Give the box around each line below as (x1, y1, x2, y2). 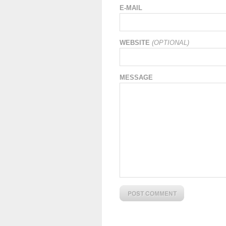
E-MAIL (120, 4, 142, 12)
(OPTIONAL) (152, 39, 189, 46)
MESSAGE (120, 74, 153, 81)
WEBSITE (120, 39, 150, 46)
